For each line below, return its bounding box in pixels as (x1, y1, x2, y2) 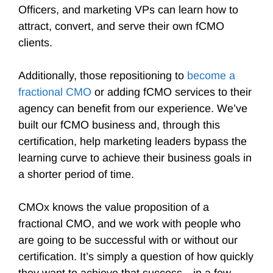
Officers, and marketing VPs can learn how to (18, 4, 238, 16)
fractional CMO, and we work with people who (18, 218, 241, 230)
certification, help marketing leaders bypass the (18, 135, 247, 147)
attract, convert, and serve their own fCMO (18, 20, 224, 32)
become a (187, 69, 235, 82)
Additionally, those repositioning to (18, 69, 187, 82)
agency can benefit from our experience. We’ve (18, 102, 247, 115)
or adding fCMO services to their (91, 86, 252, 98)
